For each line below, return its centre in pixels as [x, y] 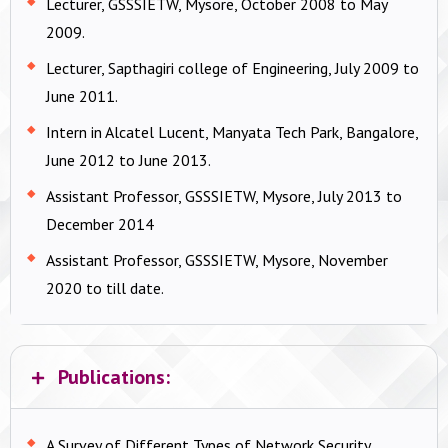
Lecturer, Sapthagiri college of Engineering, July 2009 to [232, 67]
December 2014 [100, 223]
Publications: [113, 376]
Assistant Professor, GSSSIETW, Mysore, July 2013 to [224, 195]
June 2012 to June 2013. [128, 159]
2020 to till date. [105, 287]
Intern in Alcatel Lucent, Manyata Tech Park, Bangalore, [232, 131]
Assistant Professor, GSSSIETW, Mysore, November [217, 259]
